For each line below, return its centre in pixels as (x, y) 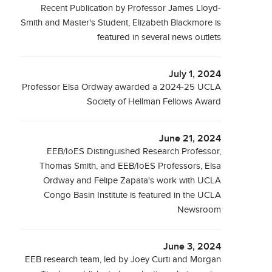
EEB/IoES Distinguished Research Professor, (134, 151)
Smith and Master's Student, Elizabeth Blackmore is (121, 23)
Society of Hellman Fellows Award (154, 102)
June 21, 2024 (190, 139)
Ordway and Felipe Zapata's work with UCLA (132, 181)
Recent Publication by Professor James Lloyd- (131, 8)
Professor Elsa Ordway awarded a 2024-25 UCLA (122, 87)
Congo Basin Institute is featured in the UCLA (133, 195)
